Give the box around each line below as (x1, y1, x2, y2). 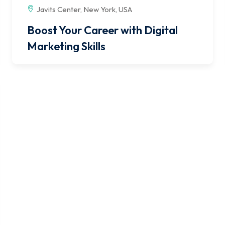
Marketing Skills (27, 39, 105, 53)
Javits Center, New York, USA (37, 4, 132, 14)
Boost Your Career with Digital (27, 23, 178, 37)
